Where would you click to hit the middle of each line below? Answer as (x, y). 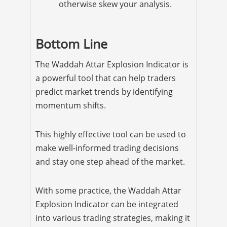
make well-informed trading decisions (107, 148)
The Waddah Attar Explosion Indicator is (112, 65)
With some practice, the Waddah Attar (108, 191)
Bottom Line (71, 44)
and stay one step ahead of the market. (110, 162)
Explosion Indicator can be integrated (107, 204)
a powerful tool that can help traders (106, 78)
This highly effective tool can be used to (111, 135)
